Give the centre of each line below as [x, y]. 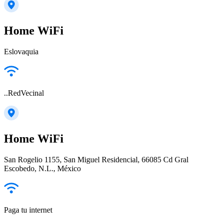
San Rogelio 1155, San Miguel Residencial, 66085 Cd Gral [96, 160]
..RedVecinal [24, 93]
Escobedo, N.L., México [42, 168]
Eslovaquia [21, 52]
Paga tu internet [28, 210]
